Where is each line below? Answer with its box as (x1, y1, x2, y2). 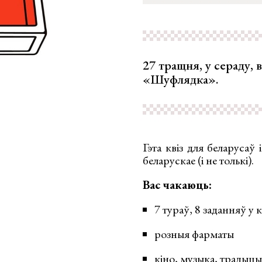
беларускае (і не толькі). (143, 153, 254, 168)
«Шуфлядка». (143, 71, 218, 88)
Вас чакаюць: (143, 177, 212, 192)
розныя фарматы (154, 226, 234, 242)
